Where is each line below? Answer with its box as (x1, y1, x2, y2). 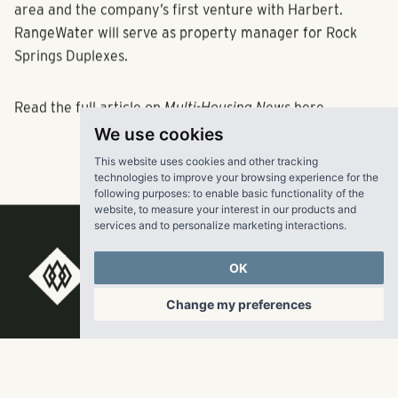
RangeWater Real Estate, (100, 274, 353, 302)
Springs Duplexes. (14, 60, 128, 77)
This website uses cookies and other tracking (93, 155, 318, 168)
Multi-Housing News (164, 111, 291, 129)
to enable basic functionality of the (192, 187, 364, 200)
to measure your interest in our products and (138, 203, 356, 216)
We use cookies (93, 123, 224, 145)
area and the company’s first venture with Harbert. (14, 13, 343, 31)
